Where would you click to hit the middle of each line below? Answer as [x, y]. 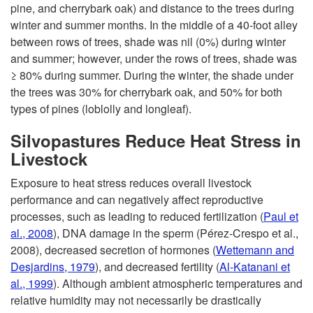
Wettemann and [255, 250]
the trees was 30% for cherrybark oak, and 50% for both [146, 92]
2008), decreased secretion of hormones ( [113, 250]
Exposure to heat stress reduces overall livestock [131, 183]
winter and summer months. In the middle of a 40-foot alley [154, 25]
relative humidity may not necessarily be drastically [136, 300]
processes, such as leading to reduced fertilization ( [137, 217]
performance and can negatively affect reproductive [137, 200]
